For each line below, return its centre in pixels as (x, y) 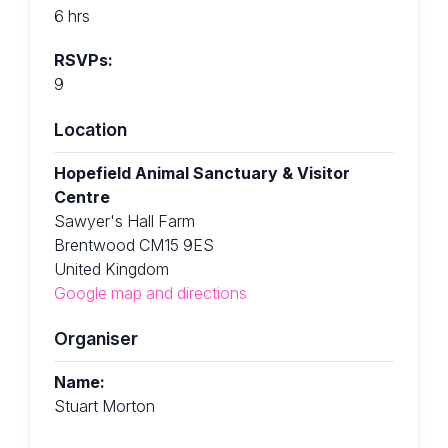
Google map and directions (150, 293)
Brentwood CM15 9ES (134, 245)
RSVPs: (83, 60)
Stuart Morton (104, 406)
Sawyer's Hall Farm (124, 221)
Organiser (96, 339)
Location (90, 130)
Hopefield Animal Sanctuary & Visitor (202, 173)
